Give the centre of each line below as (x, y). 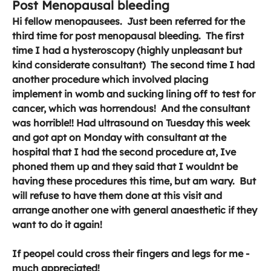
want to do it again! (60, 224)
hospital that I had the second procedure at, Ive (124, 152)
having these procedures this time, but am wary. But (134, 181)
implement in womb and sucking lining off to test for (134, 94)
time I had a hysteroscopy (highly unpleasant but (127, 50)
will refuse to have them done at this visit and (117, 195)
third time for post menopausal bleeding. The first (128, 36)
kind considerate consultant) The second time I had (133, 65)
